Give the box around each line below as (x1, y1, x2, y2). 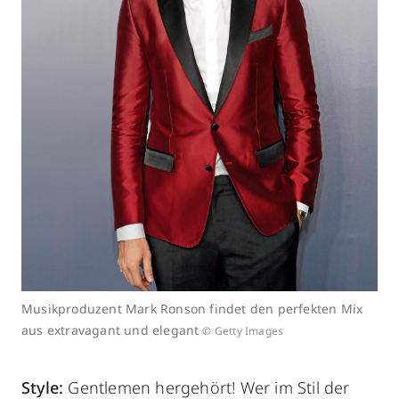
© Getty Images (202, 322, 284, 338)
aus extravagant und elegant (21, 321, 199, 338)
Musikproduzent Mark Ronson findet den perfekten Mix (21, 299, 363, 317)
